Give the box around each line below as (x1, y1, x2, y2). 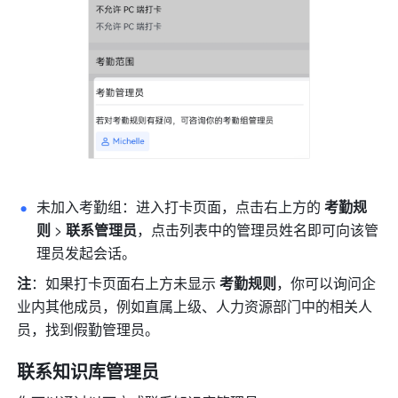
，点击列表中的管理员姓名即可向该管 (137, 219, 379, 240)
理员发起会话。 (36, 242, 137, 263)
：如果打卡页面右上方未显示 (31, 272, 220, 293)
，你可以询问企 (276, 272, 377, 293)
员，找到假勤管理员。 (17, 318, 160, 339)
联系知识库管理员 (17, 357, 160, 384)
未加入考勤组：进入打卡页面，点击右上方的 (36, 195, 325, 217)
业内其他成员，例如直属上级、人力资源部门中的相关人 (17, 295, 373, 316)
